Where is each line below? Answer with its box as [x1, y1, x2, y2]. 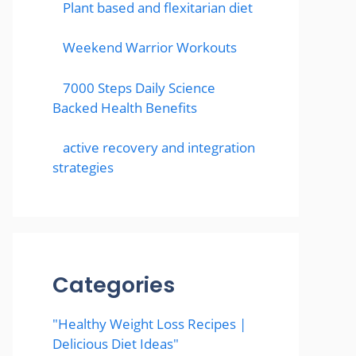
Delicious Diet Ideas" [52, 335, 179, 354]
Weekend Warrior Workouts [62, 38, 237, 57]
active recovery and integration [62, 138, 255, 157]
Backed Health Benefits [52, 98, 197, 117]
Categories [52, 270, 175, 300]
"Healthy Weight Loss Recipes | [52, 315, 246, 334]
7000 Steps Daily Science [62, 78, 215, 97]
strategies [52, 158, 114, 177]
